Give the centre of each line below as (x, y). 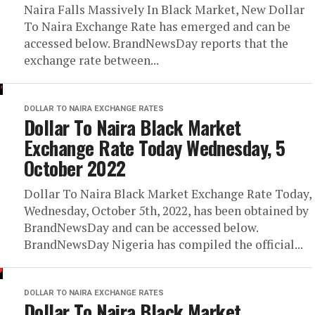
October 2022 (75, 168)
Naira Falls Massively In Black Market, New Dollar (164, 9)
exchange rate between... (91, 60)
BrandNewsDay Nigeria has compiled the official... (163, 244)
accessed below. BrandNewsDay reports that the (156, 43)
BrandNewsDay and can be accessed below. (141, 227)
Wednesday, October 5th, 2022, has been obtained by (166, 211)
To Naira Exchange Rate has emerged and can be (157, 26)
